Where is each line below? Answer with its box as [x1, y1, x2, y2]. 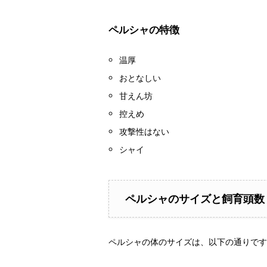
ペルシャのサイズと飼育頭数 [125, 191, 265, 206]
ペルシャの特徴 [108, 23, 179, 37]
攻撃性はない [119, 125, 170, 137]
